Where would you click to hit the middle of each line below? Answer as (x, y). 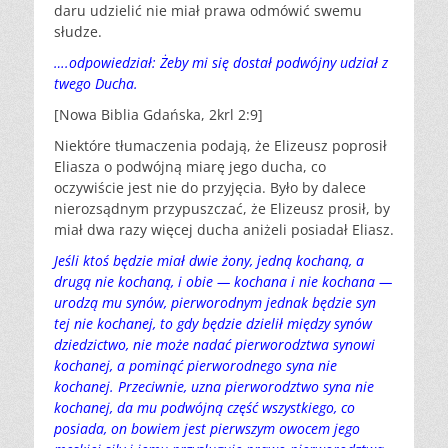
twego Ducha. (96, 83)
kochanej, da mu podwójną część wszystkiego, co (204, 407)
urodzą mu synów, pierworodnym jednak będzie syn (215, 302)
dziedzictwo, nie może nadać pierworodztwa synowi (214, 344)
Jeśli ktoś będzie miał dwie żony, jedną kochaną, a (209, 260)
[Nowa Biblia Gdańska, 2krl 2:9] (158, 114)
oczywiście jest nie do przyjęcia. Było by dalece (210, 187)
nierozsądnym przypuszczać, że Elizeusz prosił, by (222, 208)
